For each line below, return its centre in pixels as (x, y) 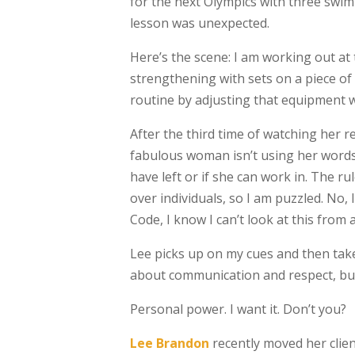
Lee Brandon (170, 343)
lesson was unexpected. (200, 23)
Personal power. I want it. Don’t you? (238, 309)
